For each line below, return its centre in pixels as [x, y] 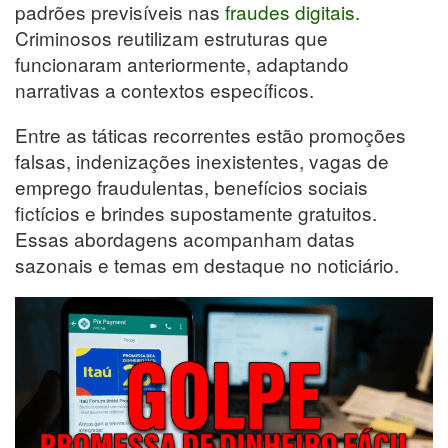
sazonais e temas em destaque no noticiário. [207, 264]
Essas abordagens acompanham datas [185, 238]
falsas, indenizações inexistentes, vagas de [202, 160]
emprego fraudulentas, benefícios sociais [191, 186]
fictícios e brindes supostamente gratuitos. [196, 212]
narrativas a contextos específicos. [164, 89]
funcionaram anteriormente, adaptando [182, 63]
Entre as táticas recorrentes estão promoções [210, 134]
